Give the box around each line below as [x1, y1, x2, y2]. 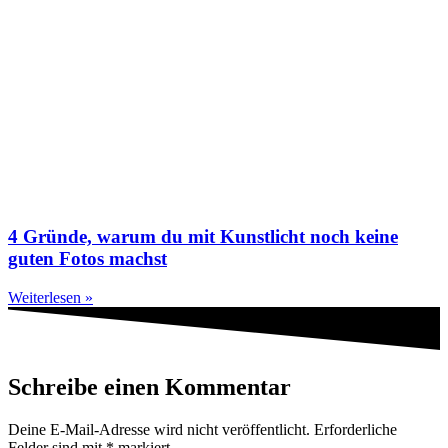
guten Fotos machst [8, 248, 167, 270]
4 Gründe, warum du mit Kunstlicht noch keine [8, 226, 398, 248]
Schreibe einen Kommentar [8, 373, 291, 400]
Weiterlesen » [8, 288, 93, 306]
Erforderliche [314, 420, 397, 438]
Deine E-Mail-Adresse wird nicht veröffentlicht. [8, 420, 310, 438]
